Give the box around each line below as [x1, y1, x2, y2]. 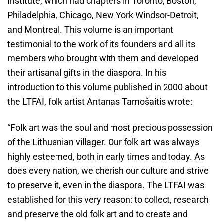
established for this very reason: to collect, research [7, 194, 209, 205]
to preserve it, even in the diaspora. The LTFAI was [7, 180, 204, 191]
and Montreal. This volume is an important [7, 24, 173, 35]
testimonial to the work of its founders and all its [7, 39, 195, 50]
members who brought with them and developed [7, 53, 199, 64]
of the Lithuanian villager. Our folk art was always [7, 137, 199, 148]
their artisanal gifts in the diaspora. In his [7, 67, 166, 78]
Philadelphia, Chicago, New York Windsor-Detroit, [7, 10, 199, 21]
